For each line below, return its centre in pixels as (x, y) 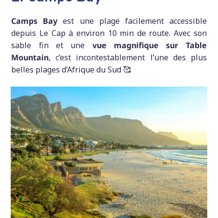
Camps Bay (35, 21)
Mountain (30, 58)
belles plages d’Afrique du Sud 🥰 (71, 70)
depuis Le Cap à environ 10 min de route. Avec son (109, 33)
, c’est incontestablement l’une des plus (128, 58)
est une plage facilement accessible (132, 21)
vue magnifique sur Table (149, 45)
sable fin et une (52, 45)
